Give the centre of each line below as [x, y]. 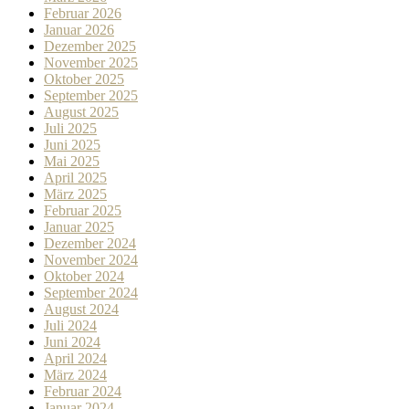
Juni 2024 [72, 342]
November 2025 [91, 63]
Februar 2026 [83, 14]
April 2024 [75, 359]
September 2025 [91, 96]
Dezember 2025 [90, 47]
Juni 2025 [72, 145]
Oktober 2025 [84, 79]
